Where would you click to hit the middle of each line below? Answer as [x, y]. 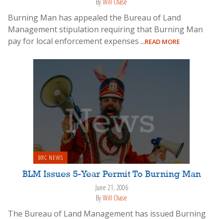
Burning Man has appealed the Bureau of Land [94, 17]
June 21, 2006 [111, 188]
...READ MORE [159, 41]
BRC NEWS [50, 158]
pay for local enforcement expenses [73, 41]
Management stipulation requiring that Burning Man [105, 29]
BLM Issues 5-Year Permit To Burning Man [111, 175]
